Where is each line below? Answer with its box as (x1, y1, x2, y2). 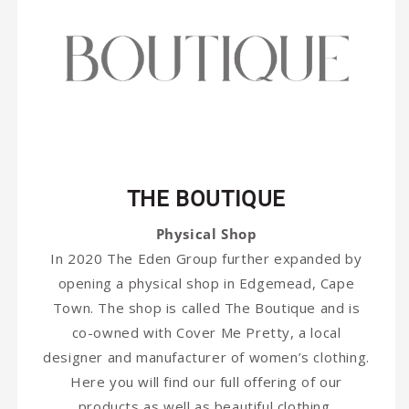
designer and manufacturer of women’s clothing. (43, 347, 370, 366)
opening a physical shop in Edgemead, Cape (58, 273, 355, 292)
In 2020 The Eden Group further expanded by (50, 248, 362, 267)
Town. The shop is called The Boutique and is (52, 298, 361, 317)
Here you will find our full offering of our (70, 372, 342, 391)
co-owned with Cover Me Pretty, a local (71, 322, 341, 341)
